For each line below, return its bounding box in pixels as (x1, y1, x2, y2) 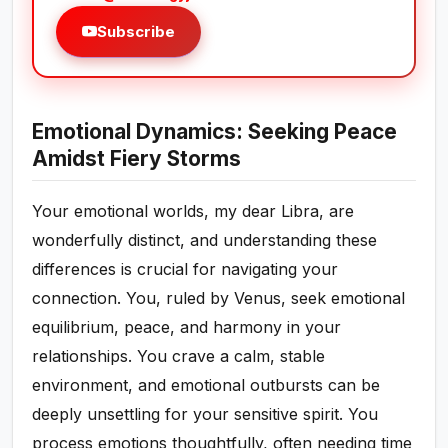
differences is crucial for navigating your (32, 259, 339, 280)
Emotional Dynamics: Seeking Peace (32, 119, 398, 145)
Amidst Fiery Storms (32, 146, 242, 172)
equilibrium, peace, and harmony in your (32, 317, 342, 338)
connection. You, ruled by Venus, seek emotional (32, 288, 406, 309)
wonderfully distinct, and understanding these (32, 230, 378, 251)
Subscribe (97, 22, 176, 42)
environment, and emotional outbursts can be (32, 375, 381, 396)
